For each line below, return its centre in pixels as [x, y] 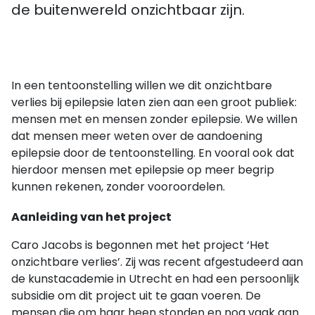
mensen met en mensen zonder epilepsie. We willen [154, 120]
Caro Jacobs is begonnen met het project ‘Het [140, 245]
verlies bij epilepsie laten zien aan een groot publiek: [154, 103]
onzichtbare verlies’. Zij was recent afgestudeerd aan [157, 262]
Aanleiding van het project [91, 217]
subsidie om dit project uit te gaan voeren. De [136, 296]
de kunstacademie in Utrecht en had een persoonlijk [155, 279]
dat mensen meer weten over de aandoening [137, 136]
